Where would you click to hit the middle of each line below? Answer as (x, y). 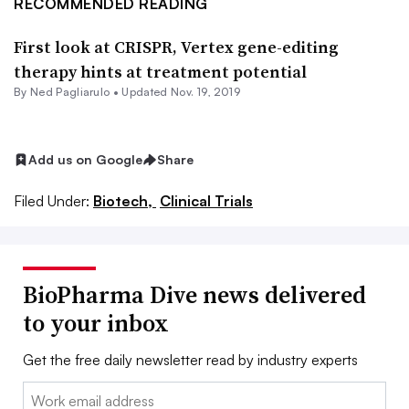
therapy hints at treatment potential (160, 72)
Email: (42, 392)
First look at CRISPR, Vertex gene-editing (176, 47)
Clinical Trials (206, 200)
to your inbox (96, 323)
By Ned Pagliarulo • (68, 92)
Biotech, (125, 200)
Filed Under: (52, 200)
